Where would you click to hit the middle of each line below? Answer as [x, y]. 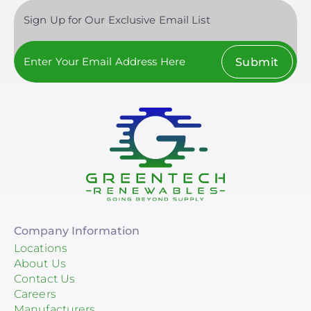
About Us [40, 264]
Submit [257, 62]
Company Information [77, 231]
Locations [41, 249]
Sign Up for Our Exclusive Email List [117, 20]
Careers [35, 294]
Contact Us [44, 279]
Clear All [155, 13]
